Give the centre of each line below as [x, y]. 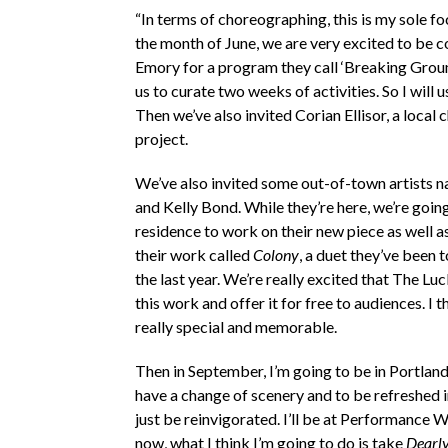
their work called [193, 254]
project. [161, 138]
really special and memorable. [235, 326]
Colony [275, 254]
